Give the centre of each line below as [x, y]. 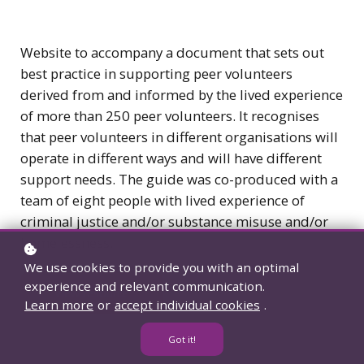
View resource [92, 293]
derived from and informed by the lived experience [182, 94]
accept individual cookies [187, 305]
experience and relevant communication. [145, 286]
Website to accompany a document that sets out [172, 52]
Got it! [182, 339]
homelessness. [67, 242]
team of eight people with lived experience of [162, 200]
